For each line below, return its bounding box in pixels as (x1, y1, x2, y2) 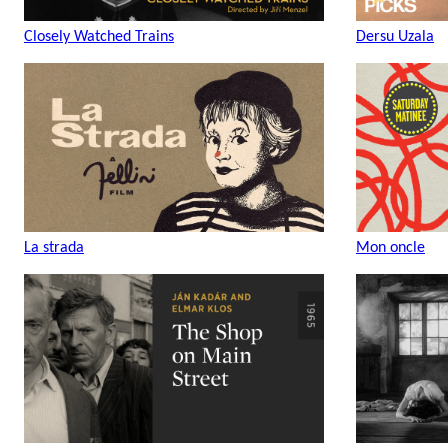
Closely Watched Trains (24, 29, 174, 46)
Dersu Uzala (356, 29, 434, 46)
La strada (24, 240, 84, 257)
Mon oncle (356, 240, 425, 257)
